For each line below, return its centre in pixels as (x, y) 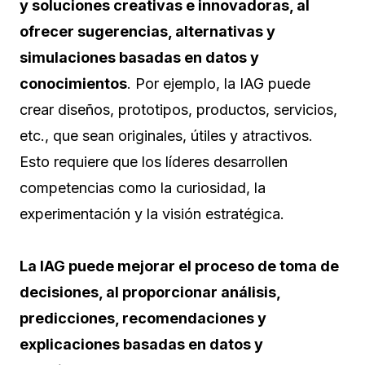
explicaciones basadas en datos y (141, 345)
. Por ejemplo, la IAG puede (219, 84)
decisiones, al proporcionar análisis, (150, 292)
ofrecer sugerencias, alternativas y (147, 32)
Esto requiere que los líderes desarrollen (154, 162)
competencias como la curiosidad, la (143, 188)
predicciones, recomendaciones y (143, 319)
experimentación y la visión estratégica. (152, 214)
